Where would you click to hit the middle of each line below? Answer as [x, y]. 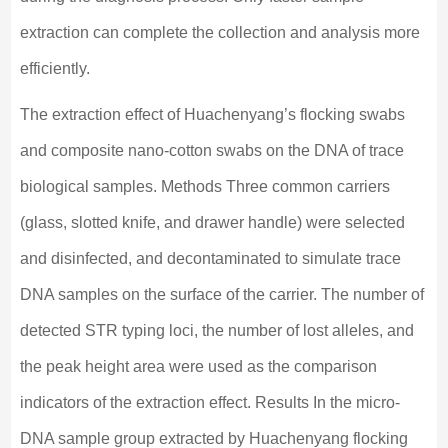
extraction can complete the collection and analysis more [219, 33]
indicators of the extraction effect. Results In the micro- [209, 403]
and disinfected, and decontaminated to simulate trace [210, 259]
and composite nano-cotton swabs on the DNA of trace [211, 151]
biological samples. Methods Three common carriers [204, 187]
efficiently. [54, 69]
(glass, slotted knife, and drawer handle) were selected [212, 223]
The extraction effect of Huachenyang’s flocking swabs [212, 115]
